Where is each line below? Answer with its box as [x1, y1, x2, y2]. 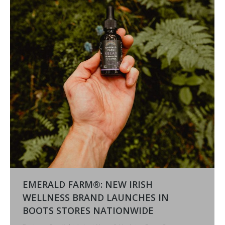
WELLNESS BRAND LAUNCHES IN [23, 191, 169, 203]
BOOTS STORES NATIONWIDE [23, 204, 154, 216]
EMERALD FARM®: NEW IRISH [23, 178, 153, 190]
